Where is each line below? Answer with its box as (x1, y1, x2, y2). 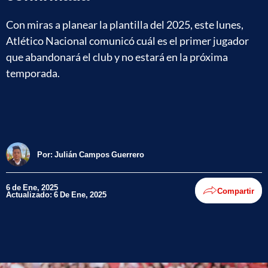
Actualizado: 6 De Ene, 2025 (6, 189, 106, 199)
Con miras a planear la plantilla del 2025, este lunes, (6, 17, 243, 31)
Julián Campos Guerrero (54, 149, 144, 159)
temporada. (6, 66, 60, 80)
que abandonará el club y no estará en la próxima (6, 50, 228, 63)
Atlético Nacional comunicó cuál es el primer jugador (6, 33, 249, 47)
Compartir (217, 185, 254, 196)
